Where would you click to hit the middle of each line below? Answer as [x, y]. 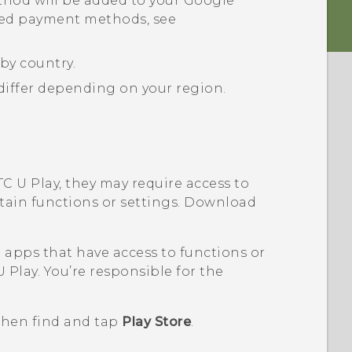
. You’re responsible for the [130, 271]
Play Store [157, 321]
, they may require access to [154, 183]
